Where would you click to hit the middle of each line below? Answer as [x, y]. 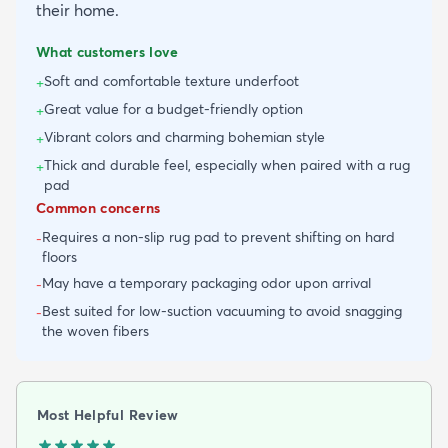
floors [59, 257]
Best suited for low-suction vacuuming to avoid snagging [222, 311]
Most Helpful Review [108, 415]
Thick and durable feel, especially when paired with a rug [227, 165]
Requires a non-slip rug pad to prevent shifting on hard [218, 237]
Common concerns [98, 208]
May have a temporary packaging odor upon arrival [206, 283]
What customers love [107, 52]
